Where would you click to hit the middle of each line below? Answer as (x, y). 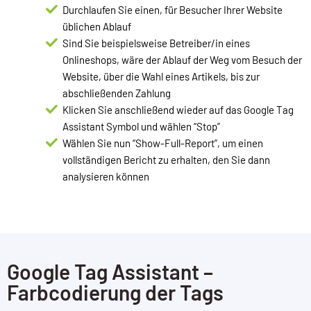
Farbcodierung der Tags (115, 293)
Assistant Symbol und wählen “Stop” (141, 127)
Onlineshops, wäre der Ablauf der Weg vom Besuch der (182, 60)
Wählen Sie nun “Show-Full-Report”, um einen (163, 143)
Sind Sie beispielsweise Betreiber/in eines (156, 43)
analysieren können (106, 177)
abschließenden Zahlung (117, 93)
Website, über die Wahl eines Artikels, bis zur (161, 77)
